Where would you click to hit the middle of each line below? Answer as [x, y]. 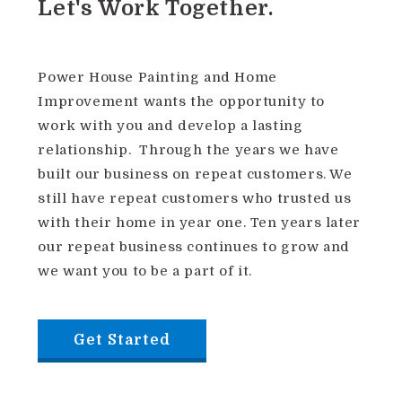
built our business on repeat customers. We [195, 175]
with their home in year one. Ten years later [199, 223]
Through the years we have [239, 150]
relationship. [85, 150]
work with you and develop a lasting [170, 126]
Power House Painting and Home [157, 78]
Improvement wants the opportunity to [182, 102]
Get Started [122, 341]
